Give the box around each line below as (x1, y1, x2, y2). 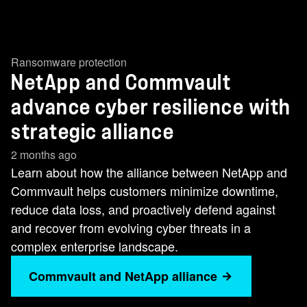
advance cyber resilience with (11, 97, 291, 118)
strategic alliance (11, 122, 174, 143)
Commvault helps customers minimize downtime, (11, 182, 278, 199)
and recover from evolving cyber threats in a (11, 219, 251, 236)
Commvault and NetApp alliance (29, 267, 217, 285)
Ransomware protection (11, 54, 127, 70)
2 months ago (11, 147, 77, 162)
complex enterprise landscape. (11, 237, 178, 255)
